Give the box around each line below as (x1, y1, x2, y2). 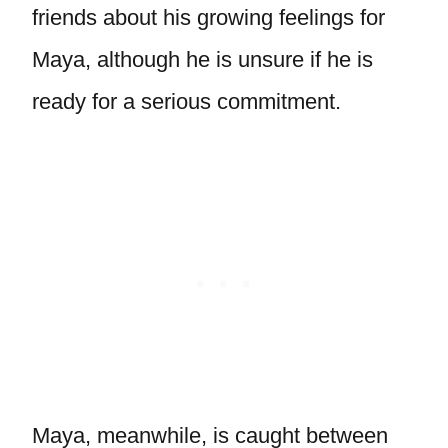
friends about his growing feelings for (32, 5, 385, 30)
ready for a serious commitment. (32, 89, 341, 114)
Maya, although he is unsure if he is (32, 47, 373, 72)
